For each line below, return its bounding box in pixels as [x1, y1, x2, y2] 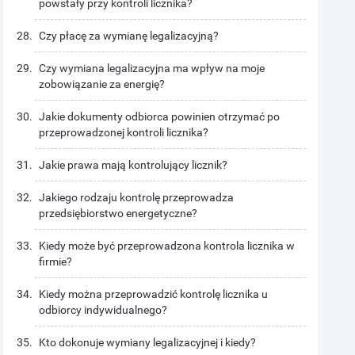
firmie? [39, 255, 73, 268]
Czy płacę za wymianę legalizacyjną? [39, 29, 219, 42]
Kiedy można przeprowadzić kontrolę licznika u [39, 288, 269, 300]
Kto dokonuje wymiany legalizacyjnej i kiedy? [39, 336, 257, 349]
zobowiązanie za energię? [39, 78, 166, 90]
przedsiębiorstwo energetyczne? [39, 207, 198, 219]
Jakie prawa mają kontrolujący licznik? [39, 158, 228, 171]
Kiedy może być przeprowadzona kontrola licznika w [39, 239, 296, 252]
